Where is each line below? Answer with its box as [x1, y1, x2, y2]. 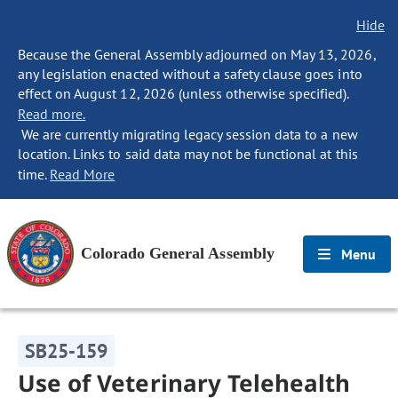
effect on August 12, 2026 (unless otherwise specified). [18, 84, 349, 102]
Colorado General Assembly [81, 244, 275, 262]
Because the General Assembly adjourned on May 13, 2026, [18, 45, 376, 63]
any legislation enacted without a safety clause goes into [18, 65, 362, 83]
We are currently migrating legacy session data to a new [18, 125, 358, 143]
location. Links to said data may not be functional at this [18, 145, 358, 163]
